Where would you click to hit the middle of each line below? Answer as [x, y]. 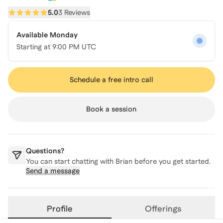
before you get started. [171, 161]
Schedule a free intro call [111, 80]
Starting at [34, 47]
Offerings [163, 209]
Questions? [45, 151]
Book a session [111, 109]
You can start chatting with [71, 161]
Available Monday [47, 35]
